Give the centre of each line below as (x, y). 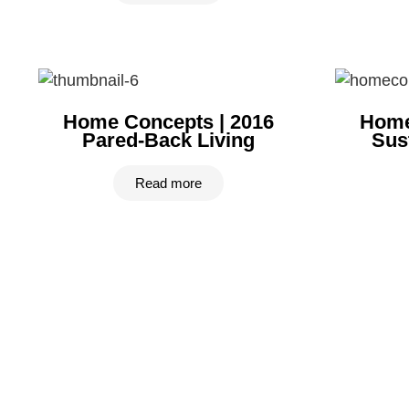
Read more (168, 183)
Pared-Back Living (168, 140)
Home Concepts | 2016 (168, 122)
